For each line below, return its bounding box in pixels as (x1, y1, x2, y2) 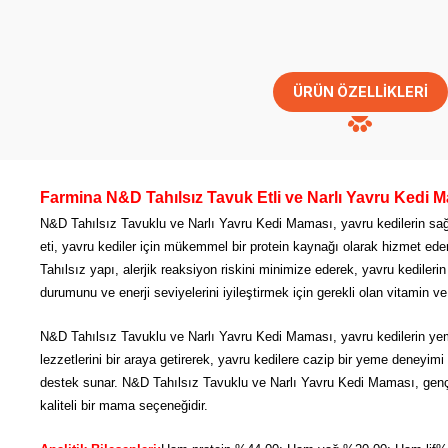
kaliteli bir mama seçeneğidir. (40, 397, 208, 413)
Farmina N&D (40, 188, 146, 206)
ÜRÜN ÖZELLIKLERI (292, 82, 428, 100)
